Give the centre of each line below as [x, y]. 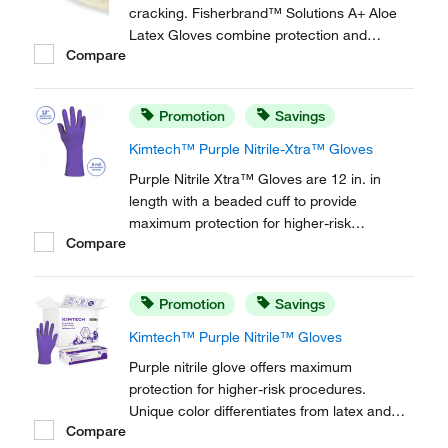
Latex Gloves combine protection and [248, 35]
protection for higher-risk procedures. [247, 389]
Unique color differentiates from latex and [260, 411]
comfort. [155, 57]
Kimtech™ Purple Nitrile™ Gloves [235, 337]
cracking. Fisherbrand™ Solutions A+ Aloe [263, 13]
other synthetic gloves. [200, 433]
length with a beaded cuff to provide [243, 201]
